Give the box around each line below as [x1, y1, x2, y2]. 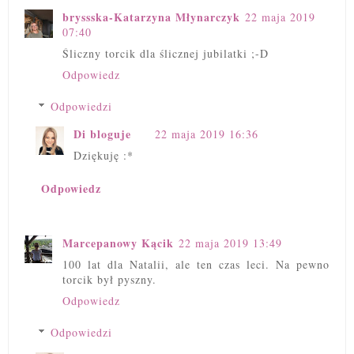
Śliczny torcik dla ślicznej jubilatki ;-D [62, 46, 269, 62]
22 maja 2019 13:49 [179, 235, 282, 250]
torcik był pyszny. [62, 271, 156, 287]
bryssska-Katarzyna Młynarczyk [62, 9, 240, 26]
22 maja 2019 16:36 [155, 126, 258, 142]
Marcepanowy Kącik [62, 234, 174, 251]
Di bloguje [73, 126, 131, 143]
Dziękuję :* [73, 148, 134, 164]
